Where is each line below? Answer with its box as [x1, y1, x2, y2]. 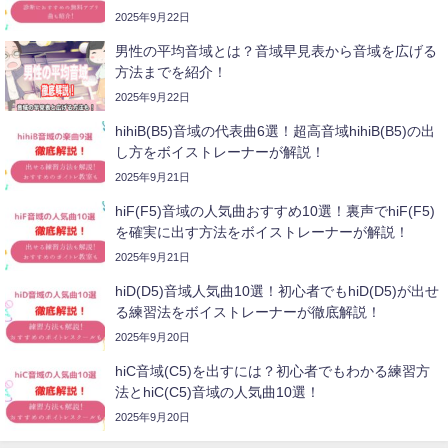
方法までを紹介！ [115, 65, 227, 80]
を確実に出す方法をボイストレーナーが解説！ [115, 225, 409, 240]
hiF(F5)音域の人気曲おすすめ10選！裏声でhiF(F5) [115, 204, 435, 219]
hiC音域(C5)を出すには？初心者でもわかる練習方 [115, 364, 430, 379]
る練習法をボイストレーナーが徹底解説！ [115, 305, 381, 320]
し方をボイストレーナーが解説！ [115, 145, 325, 160]
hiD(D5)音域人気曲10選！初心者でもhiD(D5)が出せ [115, 284, 439, 299]
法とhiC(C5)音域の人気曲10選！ [115, 385, 320, 400]
